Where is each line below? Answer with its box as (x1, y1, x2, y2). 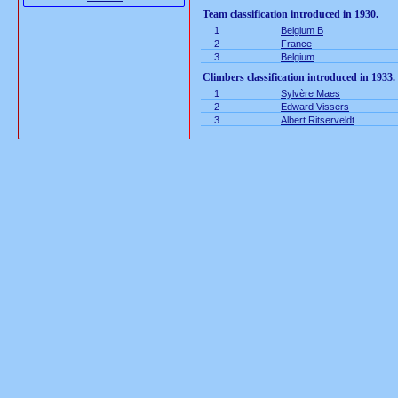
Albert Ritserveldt (281, 115, 354, 125)
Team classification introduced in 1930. (203, 8, 378, 20)
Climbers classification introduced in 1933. (203, 71, 395, 84)
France (281, 38, 312, 49)
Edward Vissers (281, 101, 349, 112)
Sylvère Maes (281, 88, 340, 99)
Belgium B (281, 25, 323, 36)
